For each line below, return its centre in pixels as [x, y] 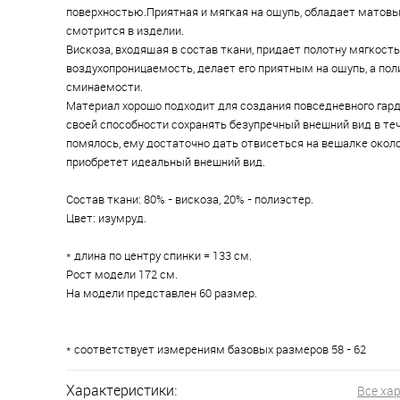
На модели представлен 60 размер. [162, 293]
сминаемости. [104, 87]
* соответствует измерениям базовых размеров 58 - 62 [216, 349]
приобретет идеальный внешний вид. [166, 162]
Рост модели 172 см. [122, 274]
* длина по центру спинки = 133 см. [159, 255]
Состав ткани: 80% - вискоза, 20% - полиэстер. [190, 199]
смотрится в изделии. [125, 30]
